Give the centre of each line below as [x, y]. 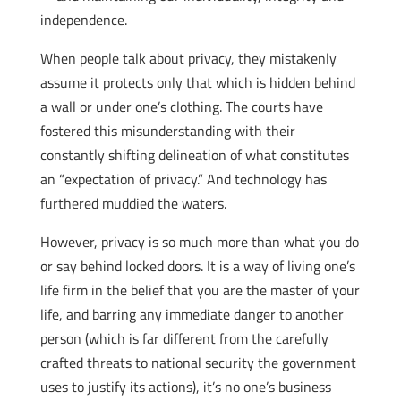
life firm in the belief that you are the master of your [200, 290]
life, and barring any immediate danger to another [192, 314]
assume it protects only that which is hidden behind [197, 82]
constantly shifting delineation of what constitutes [194, 155]
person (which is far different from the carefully [184, 338]
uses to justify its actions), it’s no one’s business [185, 387]
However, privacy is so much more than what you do [199, 242]
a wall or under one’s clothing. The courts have [181, 107]
